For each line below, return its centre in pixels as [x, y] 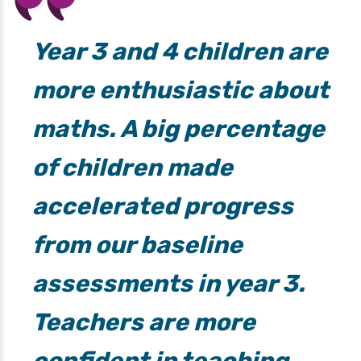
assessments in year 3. [169, 284]
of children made [133, 168]
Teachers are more [144, 323]
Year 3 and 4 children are [180, 52]
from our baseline [137, 245]
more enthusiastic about [180, 91]
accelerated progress [163, 207]
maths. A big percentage [178, 129]
